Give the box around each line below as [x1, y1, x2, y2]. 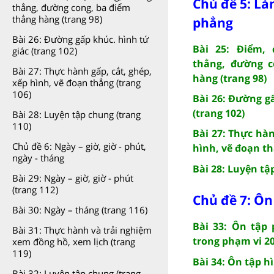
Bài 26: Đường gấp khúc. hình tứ [12, 33, 149, 45]
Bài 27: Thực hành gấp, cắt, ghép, [12, 65, 152, 77]
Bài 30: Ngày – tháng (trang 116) [12, 204, 147, 216]
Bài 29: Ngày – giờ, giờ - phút [12, 172, 133, 184]
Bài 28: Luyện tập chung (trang [12, 108, 141, 120]
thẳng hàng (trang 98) [12, 13, 102, 25]
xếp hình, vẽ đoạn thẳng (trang [12, 76, 141, 89]
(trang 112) [12, 183, 58, 196]
